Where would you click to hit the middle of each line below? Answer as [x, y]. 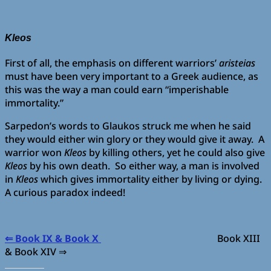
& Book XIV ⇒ [36, 252]
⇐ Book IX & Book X [53, 239]
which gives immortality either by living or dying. [151, 179]
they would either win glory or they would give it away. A [135, 139]
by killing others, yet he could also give [176, 153]
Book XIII [181, 239]
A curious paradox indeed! [65, 193]
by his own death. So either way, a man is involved [143, 166]
